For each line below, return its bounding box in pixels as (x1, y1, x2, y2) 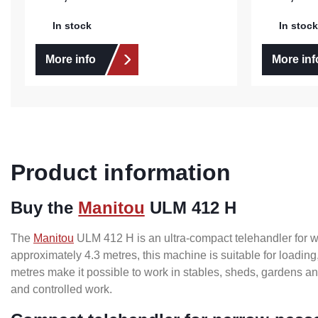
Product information (11, 160, 231, 186)
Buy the (11, 198, 79, 218)
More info (45, 53, 96, 66)
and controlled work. (11, 283, 112, 296)
